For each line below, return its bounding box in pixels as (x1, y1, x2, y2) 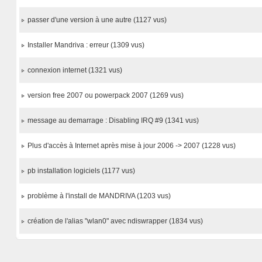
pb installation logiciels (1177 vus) (27, 167, 136, 175)
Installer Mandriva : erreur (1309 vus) (27, 41, 145, 49)
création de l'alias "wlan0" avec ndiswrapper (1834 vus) (27, 217, 204, 225)
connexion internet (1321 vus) (27, 66, 123, 74)
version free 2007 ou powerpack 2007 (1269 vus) (27, 91, 184, 99)
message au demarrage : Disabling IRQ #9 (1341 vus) (27, 116, 199, 125)
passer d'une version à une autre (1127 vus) (27, 16, 167, 24)
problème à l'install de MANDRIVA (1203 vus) (27, 192, 171, 200)
